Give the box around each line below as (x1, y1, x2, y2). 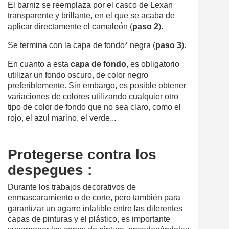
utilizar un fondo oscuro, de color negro (8, 70, 148, 79)
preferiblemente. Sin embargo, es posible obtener (8, 81, 186, 90)
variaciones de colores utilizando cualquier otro (8, 91, 178, 101)
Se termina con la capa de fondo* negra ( (8, 40, 155, 50)
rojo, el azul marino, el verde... (8, 113, 116, 122)
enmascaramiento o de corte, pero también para (8, 193, 180, 202)
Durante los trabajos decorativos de (8, 182, 136, 191)
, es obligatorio (126, 59, 179, 68)
